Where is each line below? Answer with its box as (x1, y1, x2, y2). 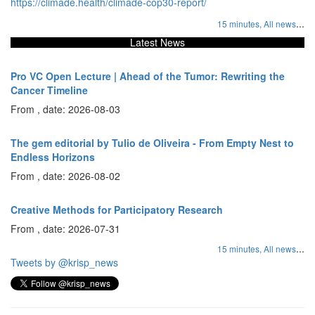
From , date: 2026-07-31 (11, 221, 120, 236)
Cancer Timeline (11, 83, 88, 98)
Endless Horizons (11, 150, 95, 165)
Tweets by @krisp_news (11, 255, 118, 270)
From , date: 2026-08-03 (11, 102, 120, 117)
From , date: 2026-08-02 (11, 169, 120, 184)
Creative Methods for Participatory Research (11, 202, 223, 217)
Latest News (130, 35, 185, 50)
